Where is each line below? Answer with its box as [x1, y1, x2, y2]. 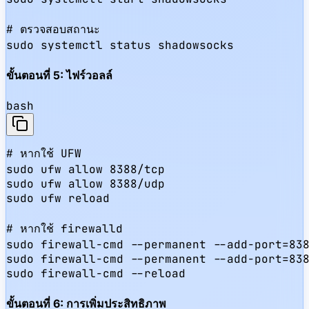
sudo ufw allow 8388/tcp [6, 162, 165, 177]
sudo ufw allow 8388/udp [6, 177, 165, 192]
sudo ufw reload [6, 191, 110, 206]
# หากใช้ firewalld [6, 221, 123, 237]
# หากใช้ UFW [6, 146, 81, 161]
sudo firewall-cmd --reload [6, 266, 186, 281]
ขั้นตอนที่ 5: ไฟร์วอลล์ [6, 68, 112, 82]
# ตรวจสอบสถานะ [6, 21, 100, 37]
